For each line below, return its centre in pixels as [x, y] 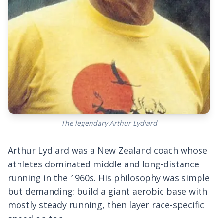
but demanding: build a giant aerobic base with [108, 191]
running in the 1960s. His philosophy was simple [109, 178]
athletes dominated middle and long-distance [103, 164]
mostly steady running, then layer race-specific [106, 205]
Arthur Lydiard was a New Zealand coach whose [108, 151]
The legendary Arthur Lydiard [109, 123]
